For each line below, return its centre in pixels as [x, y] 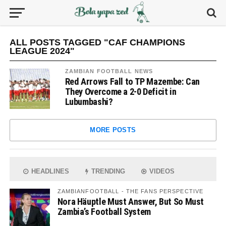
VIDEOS [161, 171]
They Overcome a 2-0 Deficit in [121, 92]
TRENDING [107, 171]
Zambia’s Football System [104, 212]
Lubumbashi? [89, 102]
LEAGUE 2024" [42, 51]
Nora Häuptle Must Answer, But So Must [131, 202]
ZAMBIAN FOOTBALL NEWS [109, 71]
